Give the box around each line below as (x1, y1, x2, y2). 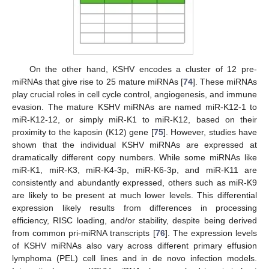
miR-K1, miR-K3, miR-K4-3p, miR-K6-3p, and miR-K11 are (12, 165, 257, 175)
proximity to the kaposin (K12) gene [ (12, 127, 154, 137)
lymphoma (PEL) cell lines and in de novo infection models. (12, 253, 257, 263)
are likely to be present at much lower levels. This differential (12, 190, 257, 200)
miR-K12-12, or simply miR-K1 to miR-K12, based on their (12, 114, 257, 124)
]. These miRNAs (192, 76, 258, 86)
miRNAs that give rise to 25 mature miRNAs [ (12, 76, 183, 86)
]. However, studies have (163, 127, 258, 137)
